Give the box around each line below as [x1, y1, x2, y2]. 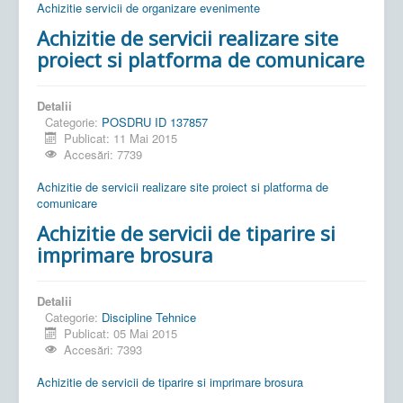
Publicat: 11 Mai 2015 [64, 129, 178, 147]
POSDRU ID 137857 [102, 112, 208, 130]
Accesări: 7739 [64, 145, 143, 163]
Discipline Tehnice [102, 308, 196, 326]
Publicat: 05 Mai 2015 [64, 324, 178, 342]
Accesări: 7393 [64, 340, 143, 358]
